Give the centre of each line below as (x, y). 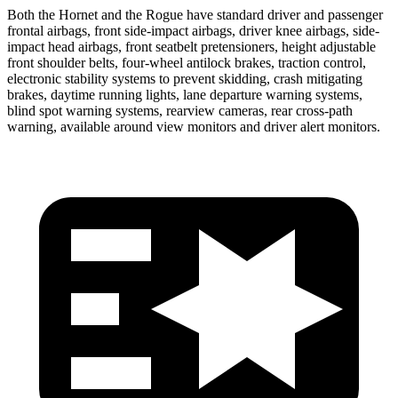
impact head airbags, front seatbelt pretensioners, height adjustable (191, 46)
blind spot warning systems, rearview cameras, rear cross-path (180, 110)
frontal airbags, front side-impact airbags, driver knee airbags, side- (193, 30)
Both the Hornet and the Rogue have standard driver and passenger (195, 14)
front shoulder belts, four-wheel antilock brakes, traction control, (187, 62)
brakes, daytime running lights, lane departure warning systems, (185, 94)
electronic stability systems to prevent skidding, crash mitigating (185, 78)
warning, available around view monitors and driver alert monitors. (194, 126)
